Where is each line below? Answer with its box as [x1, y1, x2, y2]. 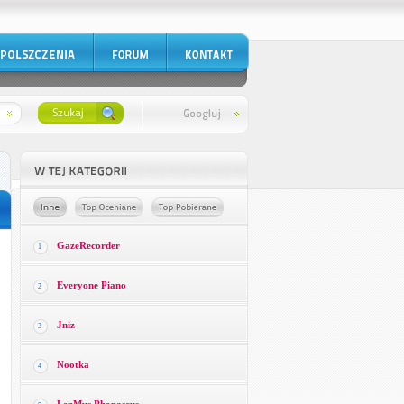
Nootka [56, 359, 89, 370]
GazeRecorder [56, 240, 120, 251]
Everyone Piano [56, 280, 126, 290]
